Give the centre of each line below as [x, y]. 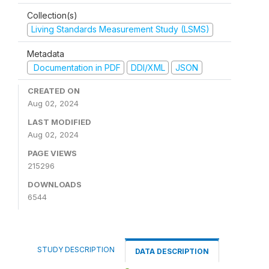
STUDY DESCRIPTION [76, 249]
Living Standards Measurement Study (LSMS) [120, 29]
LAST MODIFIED [59, 122]
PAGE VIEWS [52, 153]
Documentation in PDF [76, 67]
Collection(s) [52, 15]
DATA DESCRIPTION [172, 251]
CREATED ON [54, 91]
